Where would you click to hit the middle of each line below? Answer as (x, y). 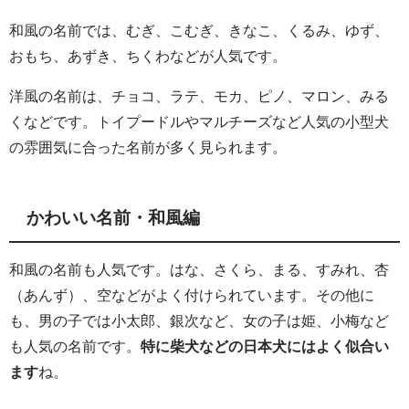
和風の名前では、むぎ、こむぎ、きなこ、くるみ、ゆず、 (199, 31)
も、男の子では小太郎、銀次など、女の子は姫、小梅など (199, 321)
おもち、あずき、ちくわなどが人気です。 (148, 56)
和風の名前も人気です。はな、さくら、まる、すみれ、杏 (199, 270)
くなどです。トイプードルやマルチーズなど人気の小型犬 (199, 122)
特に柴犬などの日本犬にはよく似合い (265, 346)
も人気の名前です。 (75, 346)
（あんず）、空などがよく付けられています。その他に (192, 295)
